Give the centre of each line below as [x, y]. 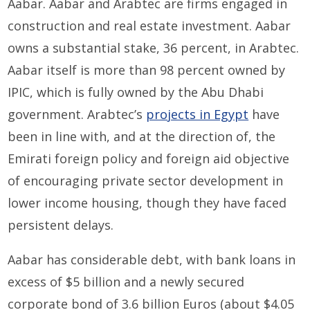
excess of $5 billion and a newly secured [126, 281]
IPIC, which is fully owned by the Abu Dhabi [136, 92]
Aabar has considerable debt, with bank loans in [152, 259]
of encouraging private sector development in [146, 180]
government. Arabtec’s [77, 114]
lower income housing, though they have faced [147, 202]
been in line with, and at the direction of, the [142, 136]
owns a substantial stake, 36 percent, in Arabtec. [154, 47]
